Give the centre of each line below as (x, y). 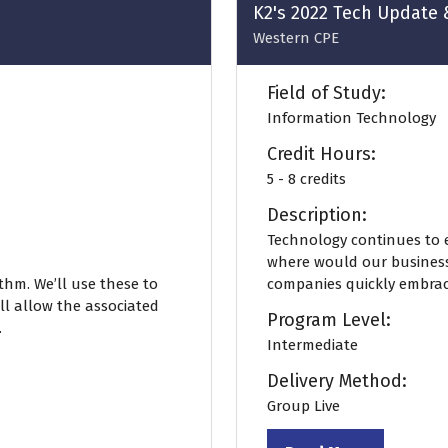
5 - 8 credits (306, 179)
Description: (317, 215)
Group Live (303, 406)
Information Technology (351, 118)
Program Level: (329, 320)
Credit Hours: (321, 154)
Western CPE (296, 38)
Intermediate (312, 345)
